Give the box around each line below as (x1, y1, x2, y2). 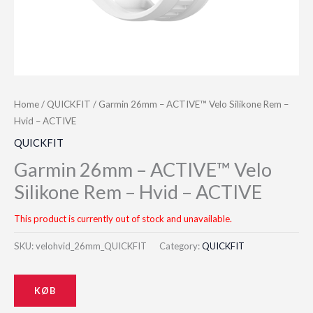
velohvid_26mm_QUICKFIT (36, 240, 147, 252)
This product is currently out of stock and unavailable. (14, 212, 232, 224)
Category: (159, 240, 202, 252)
